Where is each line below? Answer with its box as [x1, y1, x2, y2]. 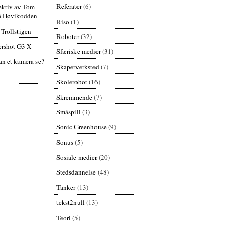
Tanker [56, 182, 75, 192]
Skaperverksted [56, 62, 99, 71]
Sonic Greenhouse [56, 122, 107, 132]
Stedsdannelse [56, 167, 96, 177]
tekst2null [56, 198, 85, 207]
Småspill [56, 107, 81, 117]
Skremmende [56, 92, 92, 102]
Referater [56, 2, 82, 11]
